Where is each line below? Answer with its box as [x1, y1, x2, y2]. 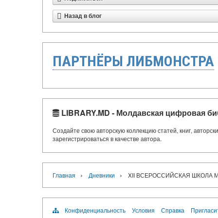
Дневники [89, 171, 115, 179]
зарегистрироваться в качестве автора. [53, 134, 162, 143]
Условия [132, 206, 155, 214]
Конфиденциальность [65, 206, 126, 214]
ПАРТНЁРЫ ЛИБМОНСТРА [53, 53, 214, 70]
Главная [53, 171, 75, 179]
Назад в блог [64, 13, 102, 19]
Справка [161, 206, 184, 214]
